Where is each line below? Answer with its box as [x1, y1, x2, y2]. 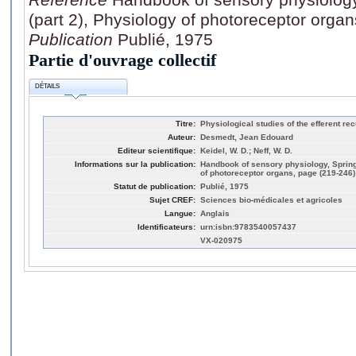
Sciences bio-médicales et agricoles [200, 195, 342, 204]
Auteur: [168, 132, 195, 141]
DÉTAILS [35, 83, 60, 91]
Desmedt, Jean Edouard [200, 132, 293, 141]
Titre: [176, 118, 195, 128]
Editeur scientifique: [118, 145, 195, 155]
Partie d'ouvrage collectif [29, 49, 216, 70]
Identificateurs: [137, 222, 195, 231]
